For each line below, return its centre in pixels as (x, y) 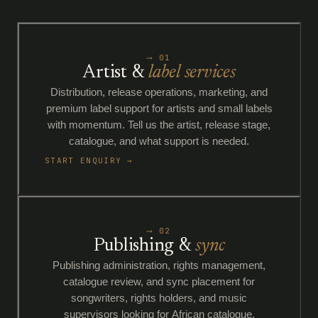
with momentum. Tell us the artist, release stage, (159, 125)
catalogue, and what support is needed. (159, 141)
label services (192, 73)
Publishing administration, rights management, (159, 265)
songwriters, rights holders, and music (159, 298)
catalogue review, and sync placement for (159, 282)
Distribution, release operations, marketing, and (159, 92)
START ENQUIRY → (89, 160)
